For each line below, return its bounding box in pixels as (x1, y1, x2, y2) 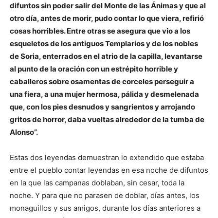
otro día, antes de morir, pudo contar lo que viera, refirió (10, 13, 204, 23)
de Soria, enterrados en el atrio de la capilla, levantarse (10, 51, 202, 61)
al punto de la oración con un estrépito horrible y (10, 64, 178, 73)
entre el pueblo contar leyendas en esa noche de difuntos (10, 165, 208, 175)
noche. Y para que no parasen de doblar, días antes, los (10, 190, 200, 200)
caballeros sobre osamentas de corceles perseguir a (10, 76, 194, 86)
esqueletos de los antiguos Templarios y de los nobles (10, 38, 198, 48)
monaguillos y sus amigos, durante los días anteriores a (10, 203, 200, 213)
